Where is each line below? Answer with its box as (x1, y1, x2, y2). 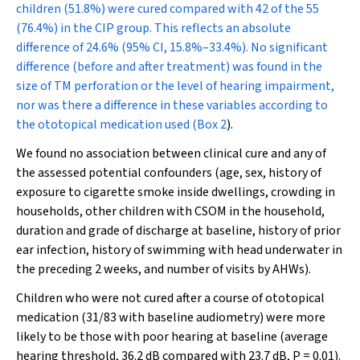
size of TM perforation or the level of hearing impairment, (16, 77, 334, 95)
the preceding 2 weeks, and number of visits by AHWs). (16, 260, 311, 278)
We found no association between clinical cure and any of (16, 145, 326, 162)
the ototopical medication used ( (16, 116, 197, 133)
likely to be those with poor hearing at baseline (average (16, 328, 328, 346)
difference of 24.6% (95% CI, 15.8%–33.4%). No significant (16, 39, 328, 56)
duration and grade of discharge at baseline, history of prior (16, 222, 341, 239)
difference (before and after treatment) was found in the (16, 58, 322, 76)
